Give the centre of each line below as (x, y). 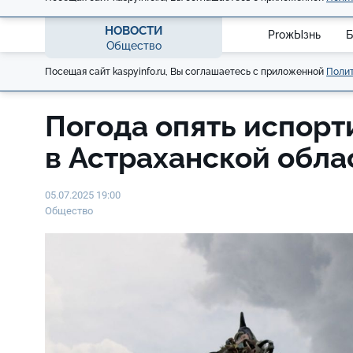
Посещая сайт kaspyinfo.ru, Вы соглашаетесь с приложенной (186, 71)
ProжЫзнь (294, 34)
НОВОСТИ (134, 30)
